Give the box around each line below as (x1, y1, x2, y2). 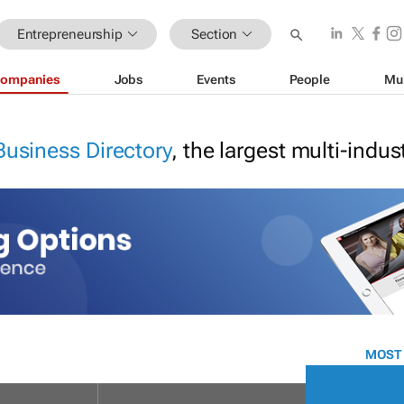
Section (191, 25, 238, 42)
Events (197, 71, 235, 87)
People (289, 71, 330, 87)
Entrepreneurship (16, 25, 124, 42)
